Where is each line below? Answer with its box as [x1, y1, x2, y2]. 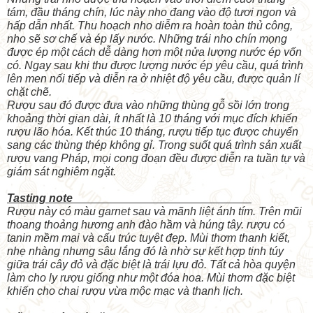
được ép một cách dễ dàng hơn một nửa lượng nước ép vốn [7, 46, 302, 59]
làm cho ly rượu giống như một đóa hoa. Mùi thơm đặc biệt [7, 272, 295, 284]
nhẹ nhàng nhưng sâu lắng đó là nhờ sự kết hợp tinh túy [7, 245, 284, 258]
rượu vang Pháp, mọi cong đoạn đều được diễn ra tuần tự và [7, 152, 305, 165]
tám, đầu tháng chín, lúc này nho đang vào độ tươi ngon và [7, 6, 296, 19]
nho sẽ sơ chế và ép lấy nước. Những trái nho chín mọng [7, 33, 287, 45]
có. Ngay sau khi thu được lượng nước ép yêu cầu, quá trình [7, 59, 303, 72]
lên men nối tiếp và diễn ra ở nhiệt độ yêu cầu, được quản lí [7, 73, 300, 85]
